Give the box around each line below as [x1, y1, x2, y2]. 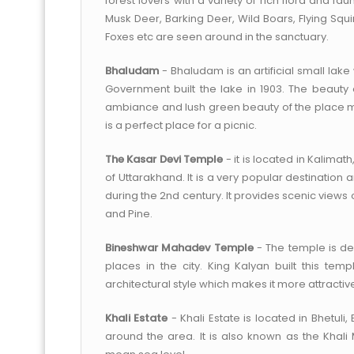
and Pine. [105, 206, 153, 221]
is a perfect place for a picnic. [105, 118, 257, 133]
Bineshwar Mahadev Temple [105, 240, 254, 255]
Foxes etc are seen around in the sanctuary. [105, 29, 329, 44]
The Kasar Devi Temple [105, 152, 224, 167]
